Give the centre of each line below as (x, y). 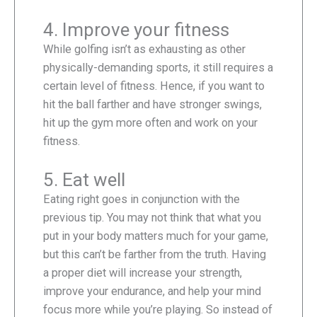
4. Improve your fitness (136, 30)
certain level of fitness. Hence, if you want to (154, 86)
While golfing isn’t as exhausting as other (144, 50)
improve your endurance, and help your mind (152, 292)
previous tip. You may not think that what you (152, 218)
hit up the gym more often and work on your (150, 123)
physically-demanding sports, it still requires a (158, 68)
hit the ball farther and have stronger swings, (152, 105)
